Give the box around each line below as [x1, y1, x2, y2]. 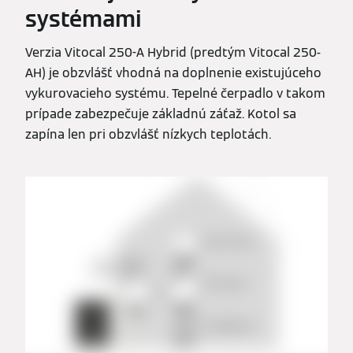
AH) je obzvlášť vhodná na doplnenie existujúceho [25, 64, 321, 81]
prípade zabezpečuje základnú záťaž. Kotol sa [25, 105, 296, 122]
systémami [25, 4, 142, 33]
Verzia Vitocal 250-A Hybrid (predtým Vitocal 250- [25, 43, 321, 61]
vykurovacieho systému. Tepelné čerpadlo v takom [25, 84, 325, 102]
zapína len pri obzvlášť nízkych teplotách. [25, 125, 271, 143]
